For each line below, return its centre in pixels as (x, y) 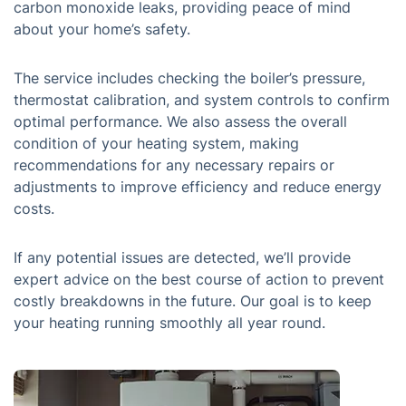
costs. (34, 208)
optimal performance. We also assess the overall (180, 121)
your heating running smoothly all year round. (169, 323)
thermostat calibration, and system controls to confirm (202, 100)
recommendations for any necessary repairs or (174, 165)
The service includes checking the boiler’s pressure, (189, 78)
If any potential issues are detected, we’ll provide (182, 257)
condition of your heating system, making (156, 143)
